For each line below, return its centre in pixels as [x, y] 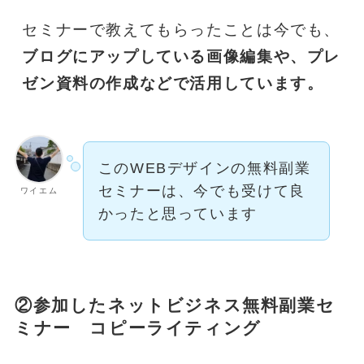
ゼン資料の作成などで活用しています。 [173, 84]
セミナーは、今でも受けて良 [201, 191]
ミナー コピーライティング [138, 328]
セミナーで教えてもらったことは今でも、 [181, 30]
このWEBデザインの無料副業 [204, 169]
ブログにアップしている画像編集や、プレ [181, 57]
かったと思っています [178, 214]
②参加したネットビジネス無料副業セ [175, 305]
